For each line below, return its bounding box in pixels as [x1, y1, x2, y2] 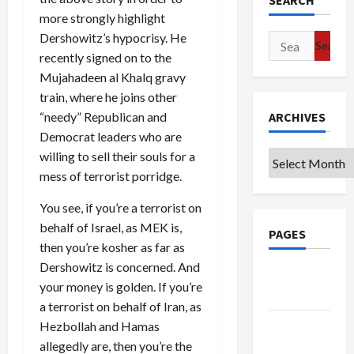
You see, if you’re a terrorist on [40, 199, 201, 215]
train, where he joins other [40, 88, 177, 104]
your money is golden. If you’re [40, 278, 202, 294]
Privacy [268, 318, 311, 333]
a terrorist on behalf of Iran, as [40, 298, 201, 314]
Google [268, 266, 312, 282]
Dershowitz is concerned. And [40, 258, 200, 274]
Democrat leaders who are [40, 128, 182, 144]
